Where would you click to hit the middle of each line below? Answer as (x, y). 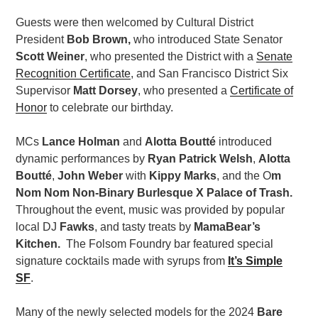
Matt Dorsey (106, 90)
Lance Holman (81, 141)
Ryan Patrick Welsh (201, 158)
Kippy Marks (183, 175)
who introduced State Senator (207, 39)
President (42, 39)
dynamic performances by (82, 158)
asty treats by (160, 226)
